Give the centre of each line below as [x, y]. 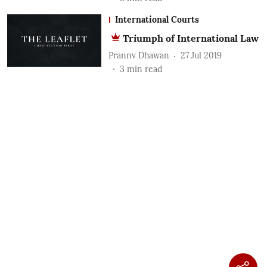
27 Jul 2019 [201, 56]
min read [144, 69]
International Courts [157, 19]
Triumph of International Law [190, 38]
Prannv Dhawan [139, 56]
